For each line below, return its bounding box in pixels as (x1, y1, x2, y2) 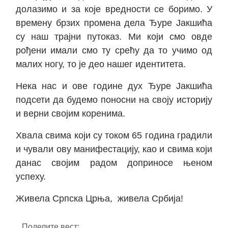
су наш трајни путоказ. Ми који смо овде (16, 32, 212, 42)
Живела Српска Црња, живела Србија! (16, 193, 183, 204)
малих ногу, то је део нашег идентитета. (16, 59, 186, 70)
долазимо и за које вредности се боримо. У (16, 4, 212, 15)
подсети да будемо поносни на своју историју (16, 95, 212, 105)
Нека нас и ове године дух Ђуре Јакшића (16, 81, 212, 92)
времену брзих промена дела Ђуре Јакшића (16, 18, 212, 28)
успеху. (16, 172, 46, 182)
